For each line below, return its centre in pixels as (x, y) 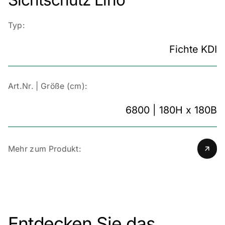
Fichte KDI (193, 49)
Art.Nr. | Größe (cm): (48, 86)
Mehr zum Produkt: (45, 149)
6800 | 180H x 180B (172, 110)
